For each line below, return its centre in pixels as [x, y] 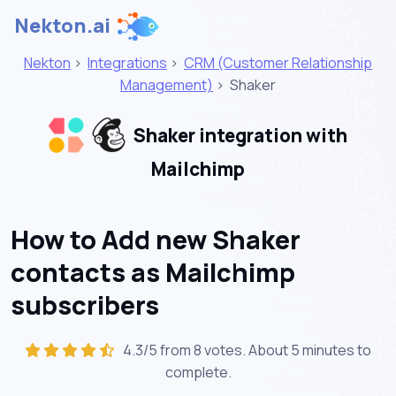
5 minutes [323, 350]
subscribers [85, 305]
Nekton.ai [62, 26]
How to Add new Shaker [156, 239]
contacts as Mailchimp [153, 272]
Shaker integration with [239, 136]
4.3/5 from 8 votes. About [204, 350]
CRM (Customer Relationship [278, 63]
